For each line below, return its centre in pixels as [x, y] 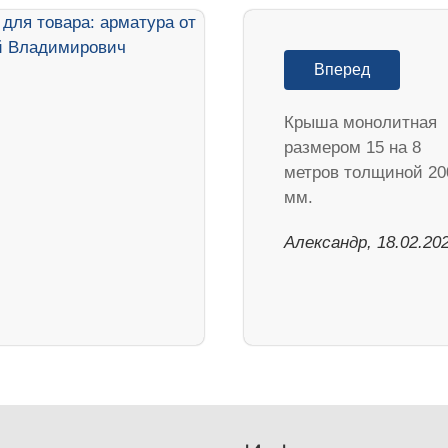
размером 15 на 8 [352, 147]
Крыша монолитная [360, 122]
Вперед [342, 69]
